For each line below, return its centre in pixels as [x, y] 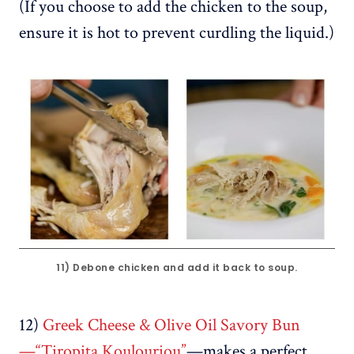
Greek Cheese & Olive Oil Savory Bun [171, 326]
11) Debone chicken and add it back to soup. [177, 268]
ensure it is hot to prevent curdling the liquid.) [177, 32]
